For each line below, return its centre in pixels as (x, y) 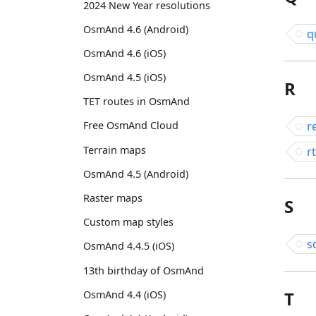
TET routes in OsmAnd (136, 102)
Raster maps (113, 198)
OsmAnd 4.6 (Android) (136, 29)
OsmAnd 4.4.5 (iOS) (129, 246)
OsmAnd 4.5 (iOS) (124, 78)
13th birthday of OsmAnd (144, 270)
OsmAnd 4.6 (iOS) (124, 53)
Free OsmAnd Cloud (131, 126)
